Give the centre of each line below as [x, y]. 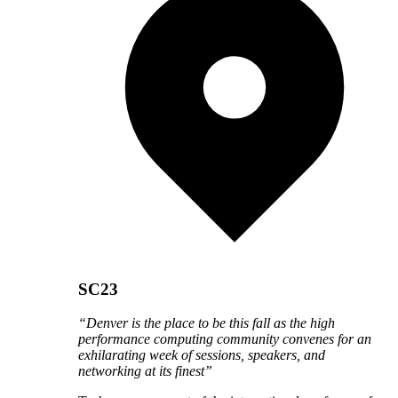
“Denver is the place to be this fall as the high [207, 323]
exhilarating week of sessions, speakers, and [202, 355]
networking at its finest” [145, 371]
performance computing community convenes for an [225, 339]
